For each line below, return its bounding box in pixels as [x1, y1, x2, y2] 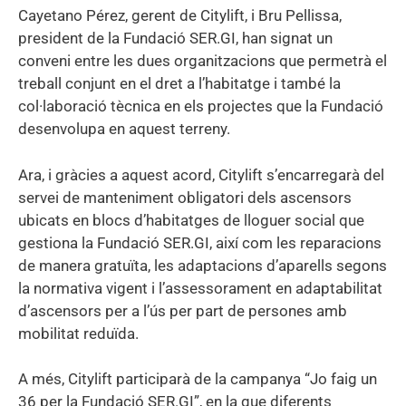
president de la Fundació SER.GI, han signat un [18, 29, 333, 48]
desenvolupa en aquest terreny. [18, 120, 230, 139]
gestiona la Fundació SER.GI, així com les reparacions [18, 233, 382, 252]
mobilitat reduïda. [18, 324, 139, 343]
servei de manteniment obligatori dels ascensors [18, 188, 352, 207]
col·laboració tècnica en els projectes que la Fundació [18, 97, 383, 116]
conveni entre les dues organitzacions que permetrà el [18, 52, 387, 71]
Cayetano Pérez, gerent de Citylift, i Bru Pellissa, [18, 6, 342, 25]
